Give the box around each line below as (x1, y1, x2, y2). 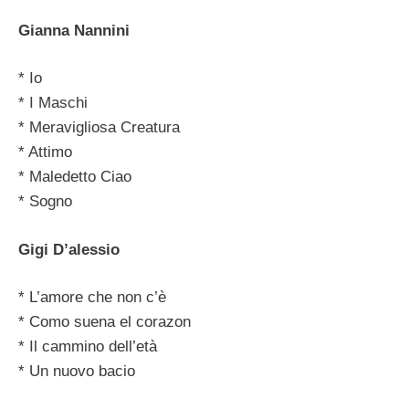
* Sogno (18, 193, 72, 211)
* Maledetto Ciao (18, 168, 131, 186)
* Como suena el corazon (18, 313, 191, 331)
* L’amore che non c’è (18, 288, 166, 307)
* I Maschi (18, 94, 88, 112)
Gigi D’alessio (18, 240, 120, 258)
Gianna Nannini (18, 21, 130, 39)
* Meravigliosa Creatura (18, 119, 180, 137)
